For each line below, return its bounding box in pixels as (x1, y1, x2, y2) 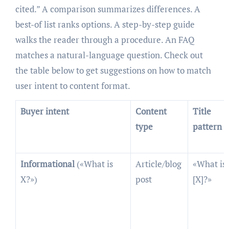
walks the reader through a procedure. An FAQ (15, 34, 195, 46)
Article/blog (135, 158, 142, 170)
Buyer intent (25, 105, 69, 118)
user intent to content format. (15, 80, 130, 92)
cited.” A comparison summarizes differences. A (15, 3, 200, 15)
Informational (23, 158, 77, 170)
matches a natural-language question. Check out (15, 49, 203, 61)
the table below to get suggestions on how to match (15, 64, 211, 77)
